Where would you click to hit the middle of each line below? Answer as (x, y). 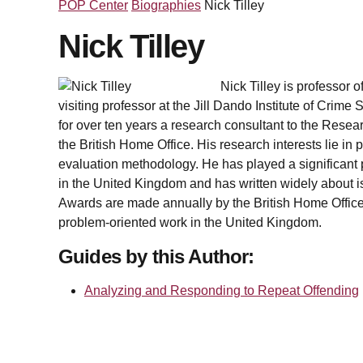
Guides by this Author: (156, 256)
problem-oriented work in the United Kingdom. (190, 222)
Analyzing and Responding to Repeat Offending (222, 290)
